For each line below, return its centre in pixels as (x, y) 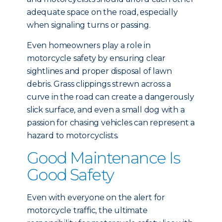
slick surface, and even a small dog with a (106, 110)
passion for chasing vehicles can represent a (111, 123)
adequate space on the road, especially (102, 12)
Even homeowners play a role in (89, 45)
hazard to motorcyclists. (73, 136)
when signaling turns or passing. (89, 25)
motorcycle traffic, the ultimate (87, 210)
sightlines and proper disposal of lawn (99, 71)
